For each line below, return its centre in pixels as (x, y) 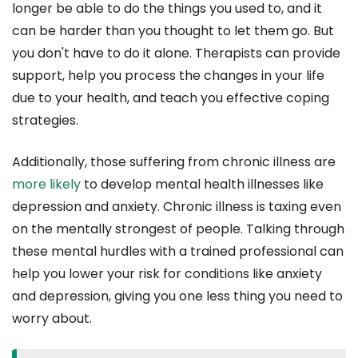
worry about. (52, 319)
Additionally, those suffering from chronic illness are (174, 162)
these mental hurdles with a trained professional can (178, 252)
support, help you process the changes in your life (168, 76)
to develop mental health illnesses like (202, 185)
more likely (46, 185)
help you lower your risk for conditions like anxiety (167, 274)
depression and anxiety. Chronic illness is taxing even (177, 207)
